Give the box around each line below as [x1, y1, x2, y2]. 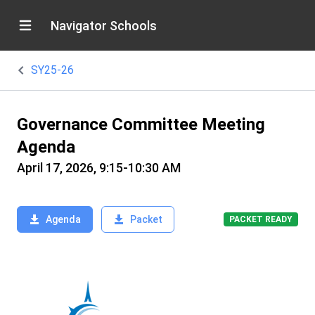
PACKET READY [229, 214, 292, 224]
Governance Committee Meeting [17, 115, 265, 134]
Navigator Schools [51, 18, 157, 33]
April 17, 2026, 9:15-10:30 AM [17, 160, 181, 175]
